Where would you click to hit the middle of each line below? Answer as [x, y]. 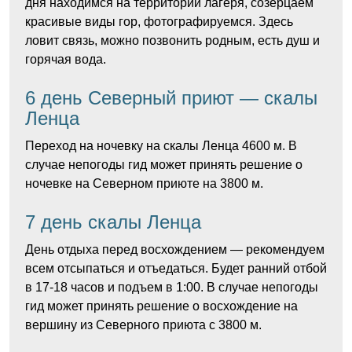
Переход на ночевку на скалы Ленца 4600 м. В [161, 146]
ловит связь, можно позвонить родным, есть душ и [172, 40]
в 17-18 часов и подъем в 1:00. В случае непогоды [172, 287]
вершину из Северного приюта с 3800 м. [143, 325]
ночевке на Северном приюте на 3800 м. [144, 183]
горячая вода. [66, 59]
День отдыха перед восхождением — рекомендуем [175, 249]
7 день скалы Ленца [113, 222]
